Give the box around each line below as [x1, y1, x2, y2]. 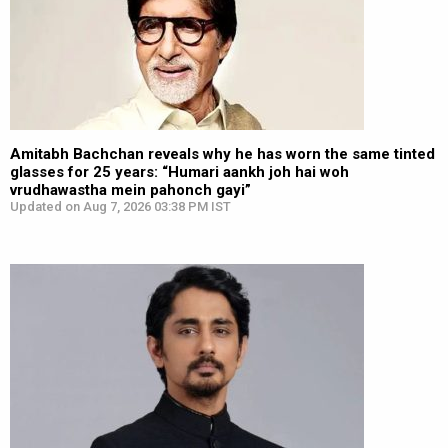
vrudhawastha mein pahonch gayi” [10, 181, 251, 199]
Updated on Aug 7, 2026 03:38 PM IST [10, 199, 231, 214]
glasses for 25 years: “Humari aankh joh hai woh [10, 163, 349, 181]
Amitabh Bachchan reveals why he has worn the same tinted [10, 145, 435, 163]
